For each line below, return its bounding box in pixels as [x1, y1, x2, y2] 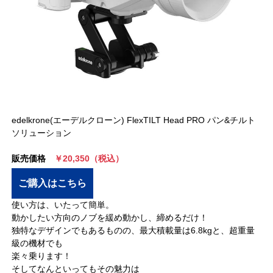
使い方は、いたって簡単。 [12, 200, 115, 210]
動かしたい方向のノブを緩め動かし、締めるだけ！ [12, 213, 208, 223]
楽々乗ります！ [12, 251, 72, 261]
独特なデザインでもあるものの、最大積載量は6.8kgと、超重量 [12, 225, 255, 236]
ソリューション [12, 128, 72, 138]
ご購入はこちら [18, 178, 87, 189]
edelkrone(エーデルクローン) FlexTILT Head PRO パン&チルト [12, 115, 256, 126]
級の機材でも [12, 238, 63, 249]
